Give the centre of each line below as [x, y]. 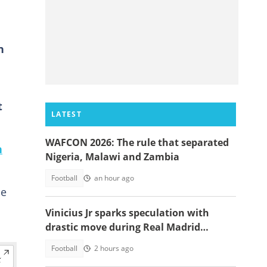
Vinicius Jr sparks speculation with [127, 213]
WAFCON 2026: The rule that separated [137, 142]
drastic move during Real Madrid [123, 227]
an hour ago [114, 178]
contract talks [79, 241]
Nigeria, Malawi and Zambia [112, 157]
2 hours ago [114, 248]
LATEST [66, 114]
